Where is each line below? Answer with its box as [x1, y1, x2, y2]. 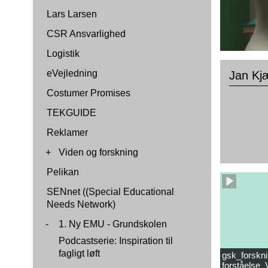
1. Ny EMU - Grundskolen [59, 219, 167, 229]
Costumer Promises [47, 88, 130, 98]
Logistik [47, 48, 80, 59]
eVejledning [47, 68, 98, 78]
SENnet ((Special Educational [47, 187, 174, 197]
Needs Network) [47, 199, 115, 209]
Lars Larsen [47, 9, 97, 19]
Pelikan [47, 167, 79, 177]
